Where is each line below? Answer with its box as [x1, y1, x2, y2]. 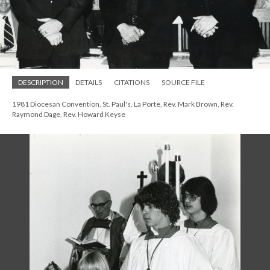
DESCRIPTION [18, 77, 63, 87]
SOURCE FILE [162, 77, 205, 87]
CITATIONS [114, 77, 149, 87]
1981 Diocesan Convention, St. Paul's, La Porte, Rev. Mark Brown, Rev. [12, 99, 234, 108]
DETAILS [75, 77, 102, 87]
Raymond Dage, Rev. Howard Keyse [12, 109, 125, 119]
